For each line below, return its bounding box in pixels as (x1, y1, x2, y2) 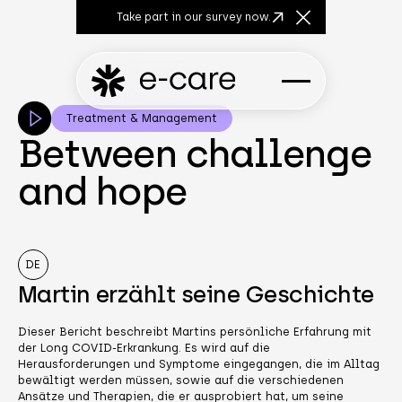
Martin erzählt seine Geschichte (17, 279, 374, 309)
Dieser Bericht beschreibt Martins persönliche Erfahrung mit (17, 324, 371, 338)
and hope (17, 168, 187, 214)
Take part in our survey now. (117, 10, 271, 24)
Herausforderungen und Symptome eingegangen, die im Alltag (17, 356, 380, 371)
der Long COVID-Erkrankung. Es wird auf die (17, 340, 270, 354)
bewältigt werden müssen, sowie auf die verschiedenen (17, 372, 344, 387)
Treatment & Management (66, 111, 218, 126)
